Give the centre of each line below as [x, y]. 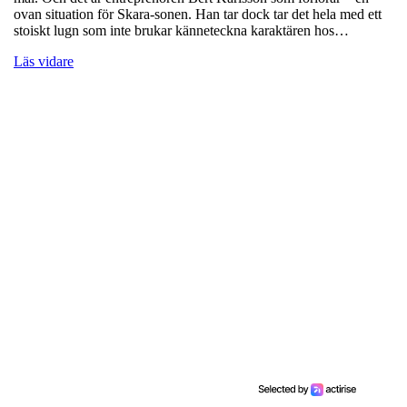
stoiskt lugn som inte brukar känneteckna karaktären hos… [181, 31]
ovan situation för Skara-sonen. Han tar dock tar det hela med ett [198, 15]
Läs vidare [44, 62]
